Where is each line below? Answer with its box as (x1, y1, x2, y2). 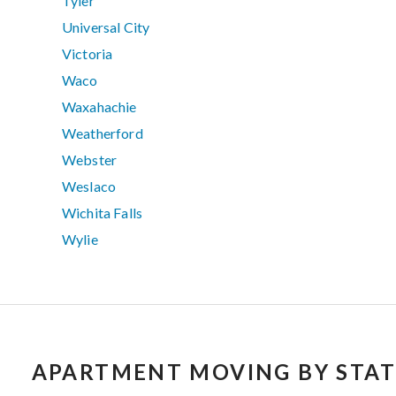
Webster (62, 151, 118, 169)
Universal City (62, 19, 150, 36)
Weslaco (62, 178, 117, 195)
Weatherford (62, 125, 143, 142)
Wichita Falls (62, 204, 143, 222)
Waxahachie (62, 98, 137, 116)
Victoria (62, 45, 113, 63)
